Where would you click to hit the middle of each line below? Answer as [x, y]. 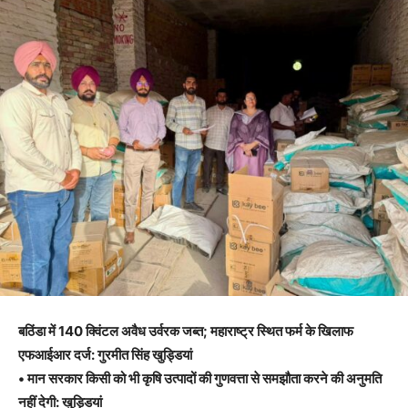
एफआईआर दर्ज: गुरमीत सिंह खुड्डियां [105, 355]
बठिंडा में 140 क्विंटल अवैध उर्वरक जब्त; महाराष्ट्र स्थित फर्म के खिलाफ [186, 331]
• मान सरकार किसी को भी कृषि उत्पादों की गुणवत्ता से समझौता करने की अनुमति [200, 379]
